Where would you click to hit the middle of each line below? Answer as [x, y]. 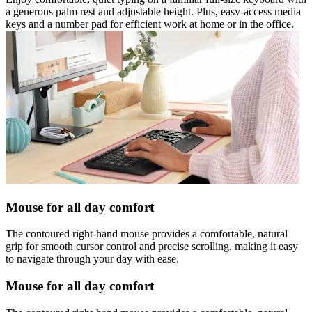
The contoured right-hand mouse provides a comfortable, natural [147, 234]
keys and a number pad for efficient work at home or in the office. [150, 24]
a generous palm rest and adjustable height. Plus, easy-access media [153, 11]
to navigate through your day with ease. [92, 259]
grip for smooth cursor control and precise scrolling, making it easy [152, 247]
